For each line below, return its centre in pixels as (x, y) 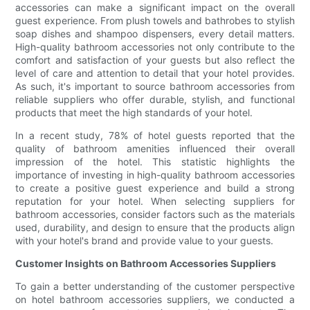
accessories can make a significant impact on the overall (155, 8)
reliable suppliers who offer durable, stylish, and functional (155, 100)
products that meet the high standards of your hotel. (134, 113)
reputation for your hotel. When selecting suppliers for (155, 201)
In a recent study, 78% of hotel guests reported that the (155, 136)
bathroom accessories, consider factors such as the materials (155, 215)
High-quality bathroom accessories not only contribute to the (155, 47)
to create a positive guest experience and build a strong (155, 188)
